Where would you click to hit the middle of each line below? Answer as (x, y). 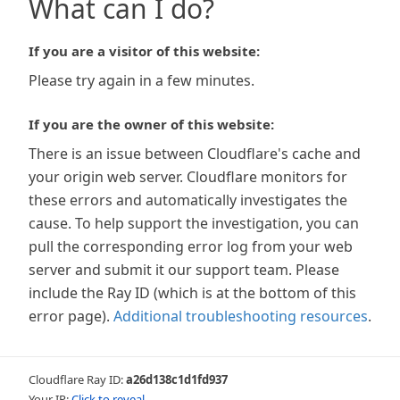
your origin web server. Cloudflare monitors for (188, 177)
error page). (69, 316)
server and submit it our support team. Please (184, 270)
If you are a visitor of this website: (144, 51)
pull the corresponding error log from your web (191, 246)
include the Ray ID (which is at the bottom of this (192, 293)
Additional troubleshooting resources (241, 316)
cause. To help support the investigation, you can (194, 223)
